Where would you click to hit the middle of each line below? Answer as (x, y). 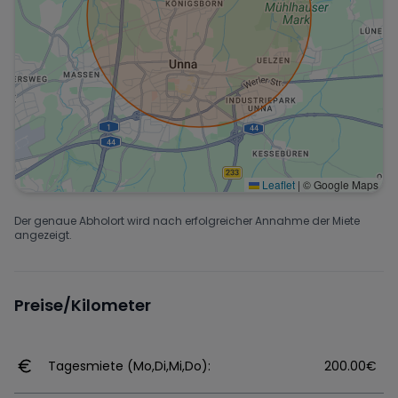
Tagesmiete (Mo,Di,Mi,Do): (129, 366)
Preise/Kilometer (83, 305)
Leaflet (277, 184)
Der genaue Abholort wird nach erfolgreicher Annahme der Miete (187, 221)
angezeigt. (43, 235)
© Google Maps (339, 184)
